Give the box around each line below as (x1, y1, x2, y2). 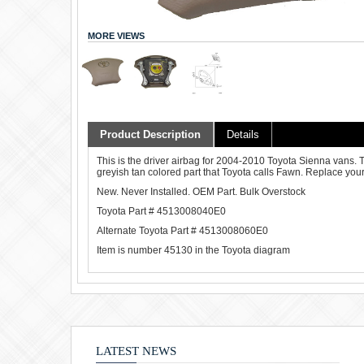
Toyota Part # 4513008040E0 (97, 205, 226, 217)
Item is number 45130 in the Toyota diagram (97, 244, 290, 256)
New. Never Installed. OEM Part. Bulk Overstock (97, 185, 305, 197)
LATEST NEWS (96, 344, 176, 357)
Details (227, 128, 259, 141)
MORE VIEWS (88, 30, 145, 41)
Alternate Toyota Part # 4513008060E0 (97, 224, 268, 236)
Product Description (100, 128, 201, 141)
